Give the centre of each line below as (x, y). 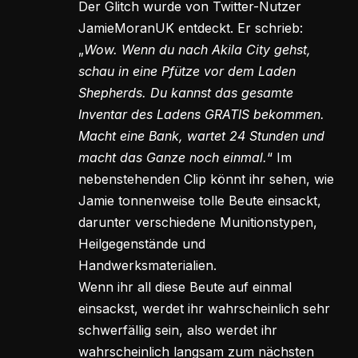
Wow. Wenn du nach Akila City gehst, (197, 50)
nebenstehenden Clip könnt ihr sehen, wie (206, 179)
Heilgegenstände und (142, 244)
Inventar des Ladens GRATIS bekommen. (201, 115)
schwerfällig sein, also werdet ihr (178, 330)
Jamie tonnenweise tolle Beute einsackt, (200, 201)
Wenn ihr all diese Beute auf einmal (185, 287)
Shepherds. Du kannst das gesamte (186, 93)
